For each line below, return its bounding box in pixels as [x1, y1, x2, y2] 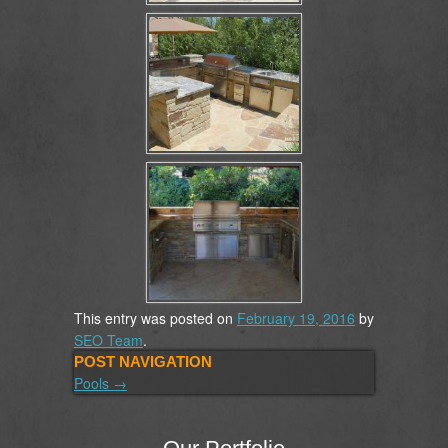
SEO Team [74, 330, 143, 350]
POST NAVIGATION [74, 353, 212, 370]
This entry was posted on [74, 308, 237, 328]
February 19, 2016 [237, 308, 355, 328]
